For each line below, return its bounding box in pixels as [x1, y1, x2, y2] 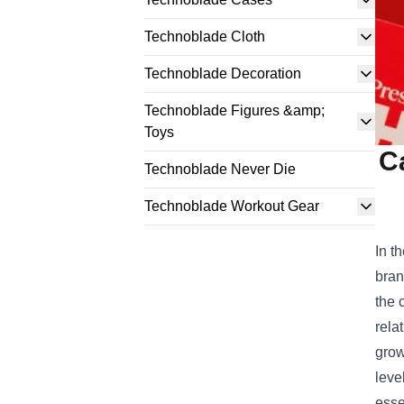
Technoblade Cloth [144, 29, 265, 44]
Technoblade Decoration [144, 66, 301, 81]
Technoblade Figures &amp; [144, 103, 325, 118]
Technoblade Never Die [144, 161, 296, 177]
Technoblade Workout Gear [144, 198, 319, 214]
